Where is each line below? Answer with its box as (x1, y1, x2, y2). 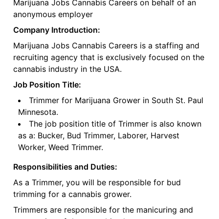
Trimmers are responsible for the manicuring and (13, 205, 193, 215)
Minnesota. (18, 107, 58, 117)
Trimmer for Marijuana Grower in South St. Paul (28, 95, 203, 106)
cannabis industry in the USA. (13, 64, 122, 74)
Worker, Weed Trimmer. (18, 142, 103, 153)
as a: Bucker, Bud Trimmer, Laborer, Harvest (18, 131, 179, 141)
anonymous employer (13, 9, 93, 20)
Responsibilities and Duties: (13, 162, 117, 172)
